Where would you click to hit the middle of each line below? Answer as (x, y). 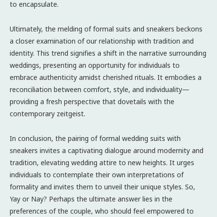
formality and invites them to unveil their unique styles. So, (102, 186)
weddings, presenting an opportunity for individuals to (95, 65)
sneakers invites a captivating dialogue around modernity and (107, 150)
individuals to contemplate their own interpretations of (97, 174)
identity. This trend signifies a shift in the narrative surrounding (108, 53)
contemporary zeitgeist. (47, 113)
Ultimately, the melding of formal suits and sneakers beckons (106, 29)
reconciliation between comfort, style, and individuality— (100, 89)
